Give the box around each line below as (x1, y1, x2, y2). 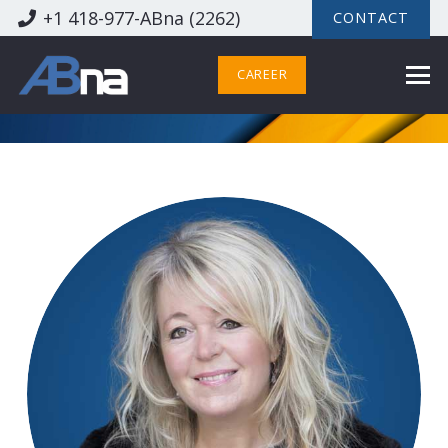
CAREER (236, 66, 288, 83)
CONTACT (333, 8, 409, 27)
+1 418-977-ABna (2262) (43, 5, 241, 30)
